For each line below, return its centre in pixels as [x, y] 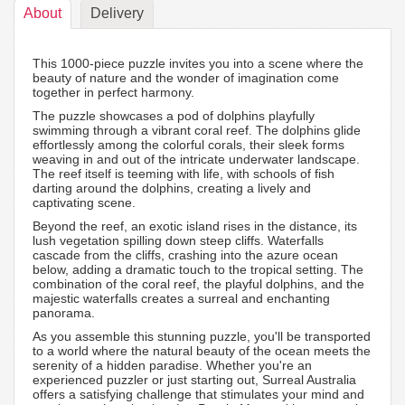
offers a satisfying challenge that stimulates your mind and [198, 394]
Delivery [117, 13]
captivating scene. [84, 202]
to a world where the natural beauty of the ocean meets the [202, 350]
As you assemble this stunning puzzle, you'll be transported [202, 336]
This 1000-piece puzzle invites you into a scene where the [198, 63]
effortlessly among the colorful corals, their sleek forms [188, 144]
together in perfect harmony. [113, 92]
